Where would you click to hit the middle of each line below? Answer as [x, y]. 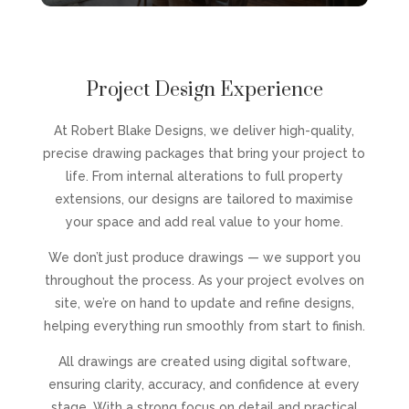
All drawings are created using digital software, [204, 361]
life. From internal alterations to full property [204, 176]
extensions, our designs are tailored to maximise [204, 199]
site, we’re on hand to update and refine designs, [204, 303]
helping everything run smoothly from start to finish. [204, 325]
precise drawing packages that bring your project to [204, 153]
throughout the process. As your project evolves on [204, 280]
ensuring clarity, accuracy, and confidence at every [204, 384]
